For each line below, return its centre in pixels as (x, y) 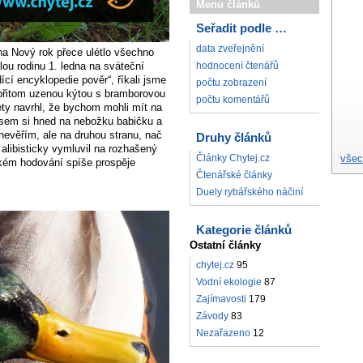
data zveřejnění (230, 49)
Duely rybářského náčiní (250, 192)
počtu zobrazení (231, 83)
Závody (212, 316)
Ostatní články (225, 246)
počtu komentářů (233, 100)
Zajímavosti (221, 299)
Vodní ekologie (229, 282)
